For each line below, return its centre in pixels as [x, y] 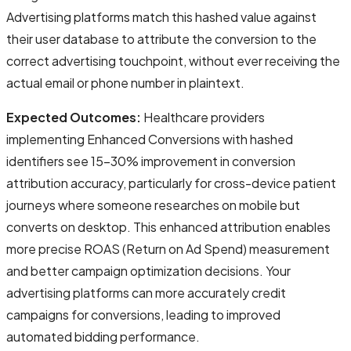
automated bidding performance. [103, 336]
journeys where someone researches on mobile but [153, 204]
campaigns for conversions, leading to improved [143, 314]
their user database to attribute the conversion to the [161, 38]
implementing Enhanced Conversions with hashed [150, 139]
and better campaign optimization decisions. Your [148, 270]
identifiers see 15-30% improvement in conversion [151, 161]
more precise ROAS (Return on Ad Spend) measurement [168, 248]
